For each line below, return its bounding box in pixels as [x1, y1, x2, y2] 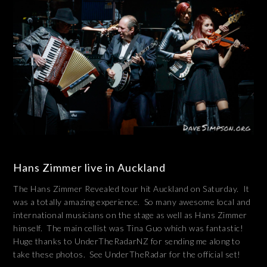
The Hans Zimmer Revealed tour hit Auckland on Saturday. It [13, 183, 250, 194]
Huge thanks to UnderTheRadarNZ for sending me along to [13, 235, 241, 246]
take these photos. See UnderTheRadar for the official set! [13, 249, 241, 259]
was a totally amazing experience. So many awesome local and [13, 196, 251, 207]
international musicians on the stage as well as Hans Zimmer [13, 209, 247, 220]
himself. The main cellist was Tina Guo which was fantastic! [13, 222, 244, 233]
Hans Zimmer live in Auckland [13, 160, 166, 174]
